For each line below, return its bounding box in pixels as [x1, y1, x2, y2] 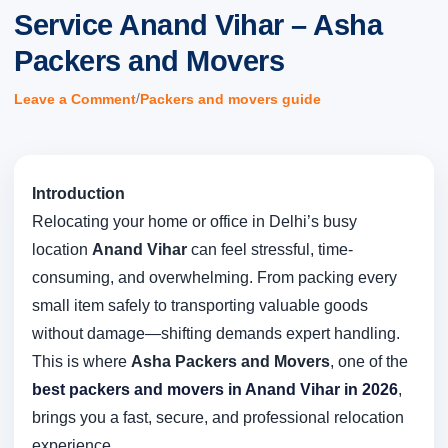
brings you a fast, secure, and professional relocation [32, 408, 404, 427]
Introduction [32, 184, 125, 203]
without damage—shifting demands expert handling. [32, 324, 400, 343]
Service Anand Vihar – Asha [14, 9, 382, 42]
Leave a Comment [14, 91, 136, 107]
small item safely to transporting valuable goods [32, 296, 368, 315]
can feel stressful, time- [187, 240, 353, 259]
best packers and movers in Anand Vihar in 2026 [32, 380, 398, 399]
